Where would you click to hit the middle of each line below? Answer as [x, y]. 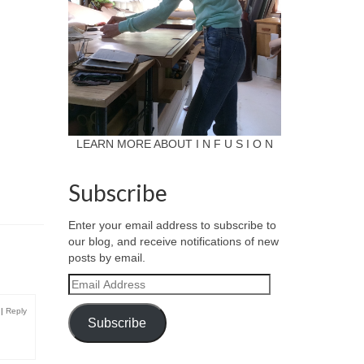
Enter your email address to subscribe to [172, 225]
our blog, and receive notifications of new [173, 241]
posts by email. [106, 258]
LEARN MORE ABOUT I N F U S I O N [174, 144]
